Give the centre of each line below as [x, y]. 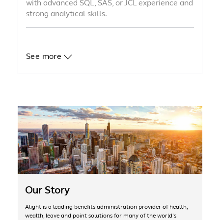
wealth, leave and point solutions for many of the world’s [100, 215]
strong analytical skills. [66, 14]
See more [45, 56]
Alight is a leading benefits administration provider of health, [106, 206]
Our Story [47, 190]
